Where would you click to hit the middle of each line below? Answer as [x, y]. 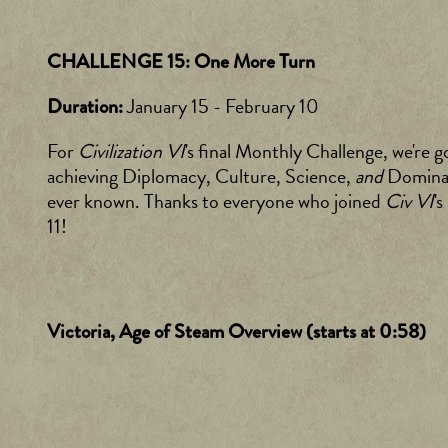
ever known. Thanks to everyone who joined [216, 201]
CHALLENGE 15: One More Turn [181, 62]
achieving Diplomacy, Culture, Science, [201, 176]
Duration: [87, 107]
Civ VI [409, 201]
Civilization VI [131, 151]
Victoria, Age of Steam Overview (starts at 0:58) [236, 332]
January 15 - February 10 [223, 106]
